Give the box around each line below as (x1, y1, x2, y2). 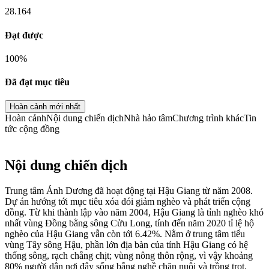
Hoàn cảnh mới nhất (10, 102, 80, 112)
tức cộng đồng (5, 124, 59, 134)
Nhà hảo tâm (124, 113, 172, 124)
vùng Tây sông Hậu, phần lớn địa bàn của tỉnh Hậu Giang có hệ (5, 240, 248, 250)
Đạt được (5, 29, 43, 40)
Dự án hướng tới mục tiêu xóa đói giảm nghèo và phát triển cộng (5, 196, 250, 207)
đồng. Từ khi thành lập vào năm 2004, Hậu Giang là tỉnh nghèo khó (5, 207, 264, 218)
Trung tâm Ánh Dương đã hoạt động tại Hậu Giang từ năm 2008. (5, 186, 253, 196)
